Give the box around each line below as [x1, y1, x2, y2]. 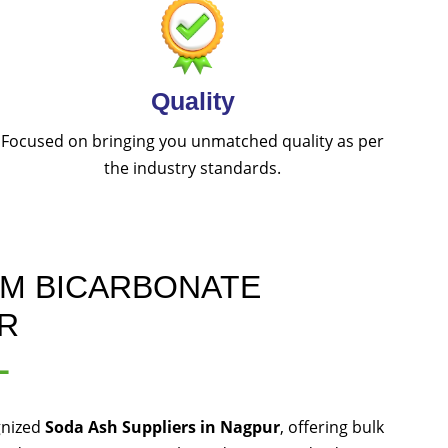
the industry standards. [104, 157, 282, 180]
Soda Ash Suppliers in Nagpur [45, 416, 280, 439]
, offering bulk [280, 416, 384, 439]
